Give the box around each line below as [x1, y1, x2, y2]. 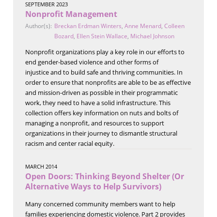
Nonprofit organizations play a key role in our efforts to [25, 47, 185, 56]
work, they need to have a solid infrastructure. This [25, 98, 170, 107]
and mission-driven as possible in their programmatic [25, 88, 178, 97]
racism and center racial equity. [25, 139, 114, 148]
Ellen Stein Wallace [76, 31, 127, 40]
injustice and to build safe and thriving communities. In [25, 67, 183, 77]
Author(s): [25, 21, 52, 30]
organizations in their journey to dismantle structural [25, 128, 177, 138]
